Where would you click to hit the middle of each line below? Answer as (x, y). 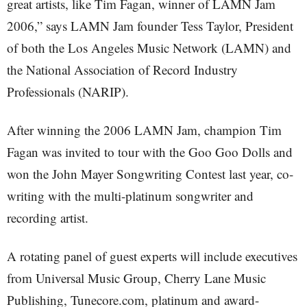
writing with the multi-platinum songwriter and (130, 196)
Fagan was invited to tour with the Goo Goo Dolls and (150, 152)
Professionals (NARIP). (68, 91)
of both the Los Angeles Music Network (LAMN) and (149, 48)
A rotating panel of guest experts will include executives (152, 256)
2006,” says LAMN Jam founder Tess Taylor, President (150, 26)
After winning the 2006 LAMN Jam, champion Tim (144, 130)
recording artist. (48, 218)
